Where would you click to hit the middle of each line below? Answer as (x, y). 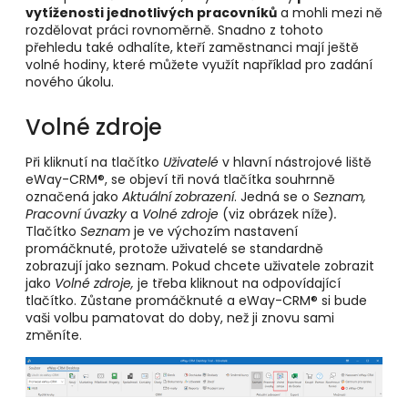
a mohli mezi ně (330, 13)
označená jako (74, 196)
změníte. (54, 335)
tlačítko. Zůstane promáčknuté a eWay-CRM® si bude (196, 300)
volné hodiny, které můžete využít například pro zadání (199, 65)
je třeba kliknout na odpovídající (237, 283)
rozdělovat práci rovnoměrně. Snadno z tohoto (174, 30)
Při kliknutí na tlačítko (94, 162)
